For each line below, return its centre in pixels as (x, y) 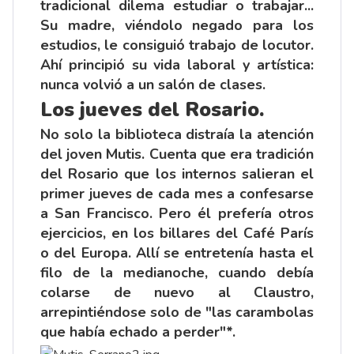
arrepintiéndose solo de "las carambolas (177, 312)
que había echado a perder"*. (138, 331)
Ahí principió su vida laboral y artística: (177, 64)
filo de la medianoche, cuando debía (177, 272)
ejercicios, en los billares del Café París (177, 233)
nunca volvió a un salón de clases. (153, 84)
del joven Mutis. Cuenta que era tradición (177, 154)
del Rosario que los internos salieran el (177, 173)
